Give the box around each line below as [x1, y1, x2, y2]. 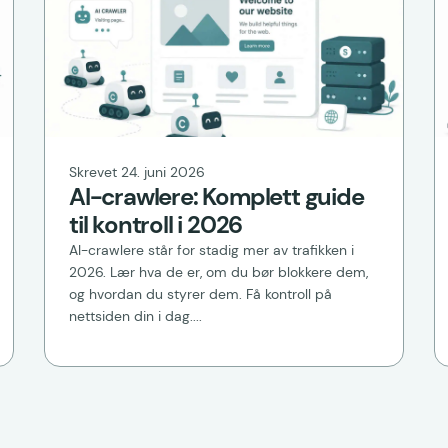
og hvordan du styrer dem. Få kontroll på [69, 285, 332, 304]
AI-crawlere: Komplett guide [69, 181, 364, 213]
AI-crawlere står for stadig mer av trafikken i [69, 241, 354, 260]
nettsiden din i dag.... [69, 307, 202, 326]
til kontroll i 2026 [69, 209, 243, 241]
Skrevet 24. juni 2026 [69, 163, 205, 182]
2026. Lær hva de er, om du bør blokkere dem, [69, 263, 368, 282]
